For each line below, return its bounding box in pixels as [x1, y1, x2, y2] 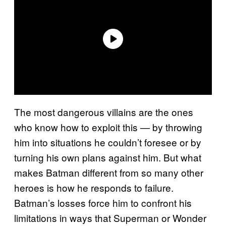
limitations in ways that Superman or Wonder [14, 210, 206, 224]
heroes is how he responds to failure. [14, 180, 174, 194]
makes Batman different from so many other [14, 165, 203, 179]
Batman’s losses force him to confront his [14, 195, 192, 209]
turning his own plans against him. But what [14, 150, 201, 164]
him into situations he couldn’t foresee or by [14, 135, 201, 149]
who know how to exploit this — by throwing [14, 120, 202, 134]
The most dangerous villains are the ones [14, 104, 193, 119]
